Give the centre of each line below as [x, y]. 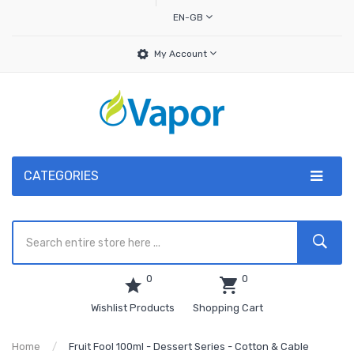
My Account [182, 54]
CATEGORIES [61, 176]
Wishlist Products [133, 308]
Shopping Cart [228, 308]
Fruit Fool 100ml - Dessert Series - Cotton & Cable [189, 346]
